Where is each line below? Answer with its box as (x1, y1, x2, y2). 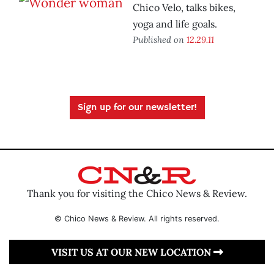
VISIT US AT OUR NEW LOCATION (51, 245, 213, 258)
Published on (133, 34, 187, 46)
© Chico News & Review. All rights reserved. (54, 213, 220, 223)
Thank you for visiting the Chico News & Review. (27, 187, 247, 199)
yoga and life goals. (133, 18, 217, 31)
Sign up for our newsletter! (77, 102, 197, 114)
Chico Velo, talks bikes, (133, 1, 235, 14)
